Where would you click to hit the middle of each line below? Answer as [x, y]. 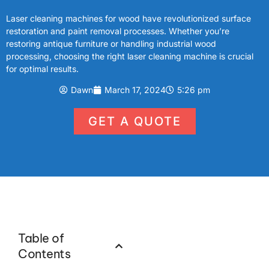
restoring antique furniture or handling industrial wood [111, 44]
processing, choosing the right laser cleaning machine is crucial [130, 56]
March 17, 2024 [135, 90]
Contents [44, 254]
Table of [41, 238]
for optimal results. [42, 69]
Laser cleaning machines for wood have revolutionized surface [128, 18]
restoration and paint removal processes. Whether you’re [118, 31]
